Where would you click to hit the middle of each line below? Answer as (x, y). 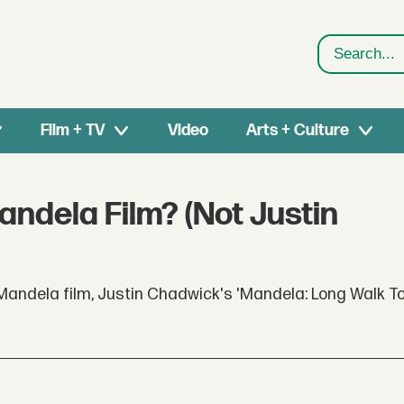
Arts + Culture (297, 130)
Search (345, 65)
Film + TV (73, 130)
